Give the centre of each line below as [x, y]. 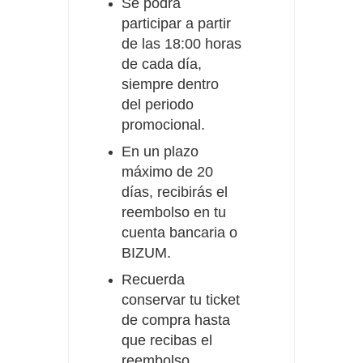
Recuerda [153, 280]
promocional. [163, 125]
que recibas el [167, 341]
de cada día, [162, 64]
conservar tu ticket [181, 300]
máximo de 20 [167, 172]
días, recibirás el [175, 192]
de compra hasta [176, 320]
